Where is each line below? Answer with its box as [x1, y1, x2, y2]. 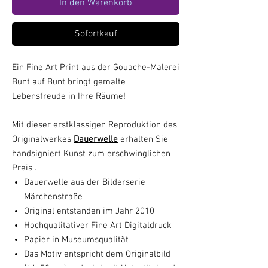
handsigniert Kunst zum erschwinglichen [12, 148, 170, 159]
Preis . [12, 163, 36, 173]
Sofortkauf [74, 28, 117, 40]
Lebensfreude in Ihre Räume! [12, 91, 126, 102]
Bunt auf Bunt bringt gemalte [12, 77, 126, 87]
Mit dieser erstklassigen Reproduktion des [12, 120, 177, 130]
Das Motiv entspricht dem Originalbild [24, 249, 170, 260]
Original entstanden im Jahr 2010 [24, 206, 154, 217]
